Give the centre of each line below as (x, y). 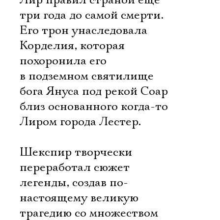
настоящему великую (79, 198)
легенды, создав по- (74, 183)
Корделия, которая (72, 46)
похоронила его (63, 61)
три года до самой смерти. (92, 15)
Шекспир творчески (76, 152)
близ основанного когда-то (94, 107)
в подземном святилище (87, 76)
